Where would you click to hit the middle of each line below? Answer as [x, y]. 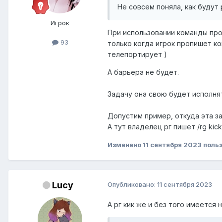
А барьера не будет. [143, 72]
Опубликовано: [132, 184]
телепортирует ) [137, 54]
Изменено [125, 144]
